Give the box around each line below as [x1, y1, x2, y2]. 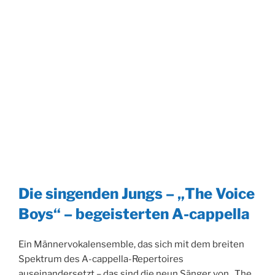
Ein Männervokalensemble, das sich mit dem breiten [18, 239, 244, 250]
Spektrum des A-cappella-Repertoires [18, 254, 184, 265]
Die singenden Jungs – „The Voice [18, 185, 255, 203]
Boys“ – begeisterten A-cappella [18, 205, 250, 223]
